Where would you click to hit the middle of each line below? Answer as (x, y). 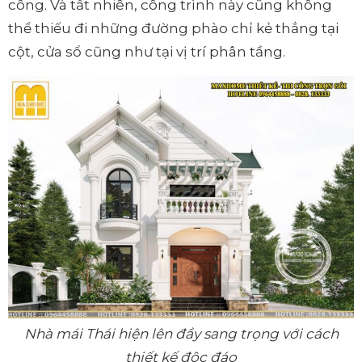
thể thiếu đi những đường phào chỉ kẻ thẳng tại (173, 29)
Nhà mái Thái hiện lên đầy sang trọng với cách (181, 334)
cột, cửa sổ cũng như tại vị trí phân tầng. (147, 52)
